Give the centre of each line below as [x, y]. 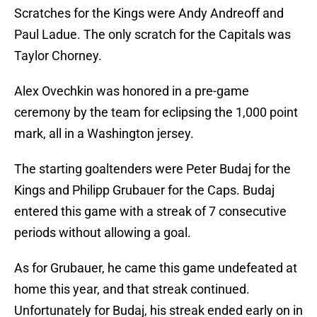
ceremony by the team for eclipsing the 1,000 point [156, 113]
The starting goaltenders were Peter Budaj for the [152, 169]
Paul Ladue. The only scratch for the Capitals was [152, 35]
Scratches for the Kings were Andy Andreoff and [149, 13]
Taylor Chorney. [58, 56]
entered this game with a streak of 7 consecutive [150, 212]
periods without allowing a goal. [103, 233]
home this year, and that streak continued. [132, 289]
